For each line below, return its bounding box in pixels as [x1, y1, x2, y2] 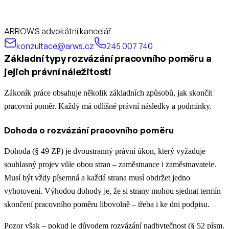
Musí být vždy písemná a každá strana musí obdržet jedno [4, 173, 190, 182]
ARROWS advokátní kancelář [4, 26, 111, 36]
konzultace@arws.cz [16, 40, 94, 51]
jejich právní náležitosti [4, 65, 112, 78]
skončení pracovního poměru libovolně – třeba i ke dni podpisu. [4, 199, 210, 209]
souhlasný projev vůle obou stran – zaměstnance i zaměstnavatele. [4, 159, 216, 169]
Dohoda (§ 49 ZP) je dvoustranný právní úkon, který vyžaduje [4, 146, 205, 155]
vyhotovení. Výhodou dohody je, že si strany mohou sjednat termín [4, 186, 221, 195]
